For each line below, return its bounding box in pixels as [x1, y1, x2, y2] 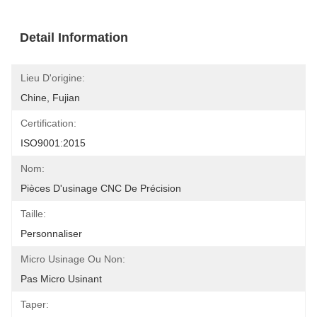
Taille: [21, 208, 46, 219]
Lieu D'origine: [21, 72, 85, 83]
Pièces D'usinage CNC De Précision [21, 183, 181, 194]
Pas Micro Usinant [21, 273, 102, 284]
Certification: [21, 117, 76, 129]
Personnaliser [21, 228, 82, 239]
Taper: [21, 299, 49, 310]
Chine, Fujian [21, 92, 80, 103]
